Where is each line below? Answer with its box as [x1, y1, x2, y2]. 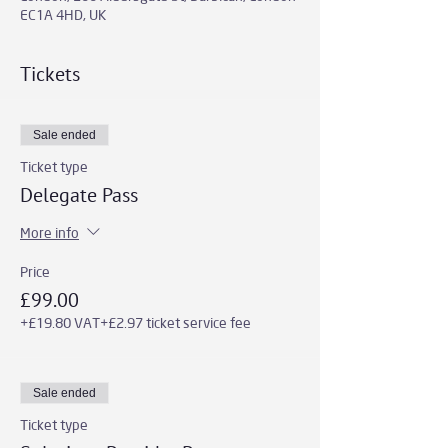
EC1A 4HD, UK [20, 6, 107, 24]
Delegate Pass [20, 182, 138, 208]
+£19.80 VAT [20, 314, 100, 332]
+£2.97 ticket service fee [100, 314, 251, 332]
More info [20, 223, 79, 242]
